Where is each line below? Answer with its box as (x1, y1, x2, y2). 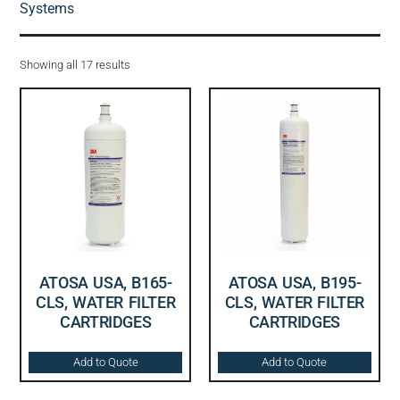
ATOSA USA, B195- (228, 272, 362, 292)
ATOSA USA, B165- (38, 272, 172, 292)
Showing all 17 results (20, 57, 131, 71)
